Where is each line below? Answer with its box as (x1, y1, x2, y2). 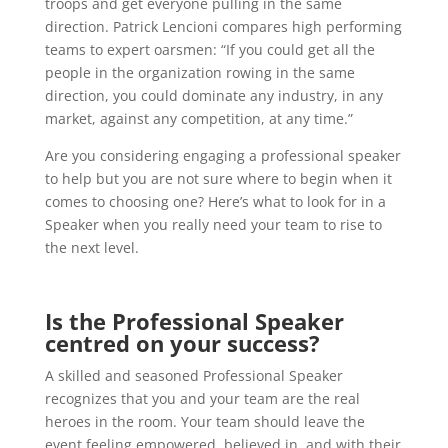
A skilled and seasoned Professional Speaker (44, 366, 343, 385)
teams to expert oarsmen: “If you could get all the (44, 40, 375, 59)
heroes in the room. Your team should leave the (44, 412, 365, 431)
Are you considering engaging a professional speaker (44, 146, 401, 165)
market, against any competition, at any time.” (44, 109, 361, 128)
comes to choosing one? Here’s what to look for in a (44, 192, 386, 211)
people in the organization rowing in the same (44, 63, 355, 82)
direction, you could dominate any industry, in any (44, 86, 383, 105)
